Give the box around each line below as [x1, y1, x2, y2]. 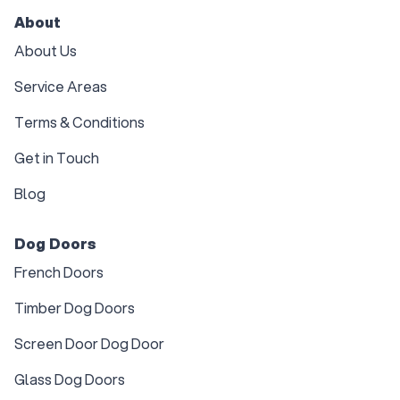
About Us [14, 40, 77, 62]
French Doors [14, 262, 104, 283]
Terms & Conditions [14, 112, 145, 133]
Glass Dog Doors [14, 369, 125, 390]
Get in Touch [14, 147, 99, 169]
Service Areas [14, 76, 107, 97]
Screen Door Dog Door [14, 333, 164, 354]
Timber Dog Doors [14, 297, 135, 319]
